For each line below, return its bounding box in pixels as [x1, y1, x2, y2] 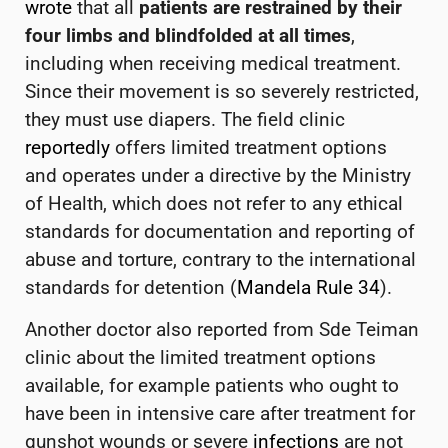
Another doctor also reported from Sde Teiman [25, 318, 419, 342]
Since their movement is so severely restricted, [25, 79, 419, 103]
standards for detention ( [25, 275, 237, 299]
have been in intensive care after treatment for [25, 402, 415, 426]
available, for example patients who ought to [25, 374, 399, 398]
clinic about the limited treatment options [25, 346, 376, 370]
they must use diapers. [25, 107, 221, 131]
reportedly [25, 135, 110, 159]
